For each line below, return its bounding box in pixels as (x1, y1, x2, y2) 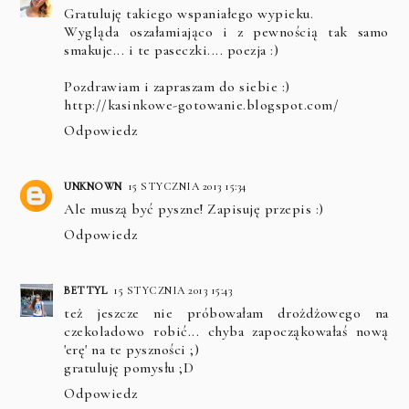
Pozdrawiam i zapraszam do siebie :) (64, 77, 290, 96)
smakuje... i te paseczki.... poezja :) (64, 40, 279, 59)
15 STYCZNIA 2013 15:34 (127, 179, 246, 193)
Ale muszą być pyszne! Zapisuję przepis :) (64, 199, 324, 218)
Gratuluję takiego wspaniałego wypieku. (64, 4, 314, 23)
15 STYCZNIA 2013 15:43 (113, 283, 233, 297)
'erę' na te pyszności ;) (64, 340, 200, 359)
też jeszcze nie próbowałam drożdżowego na (64, 303, 389, 322)
